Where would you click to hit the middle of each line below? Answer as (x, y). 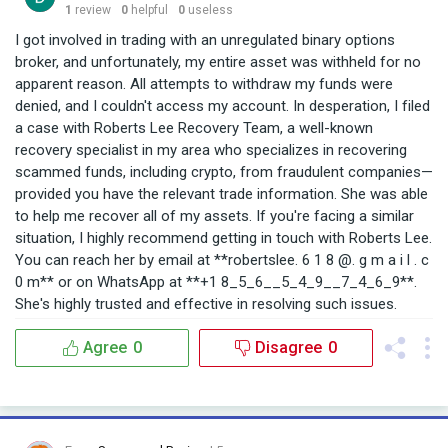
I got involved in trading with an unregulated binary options (205, 39)
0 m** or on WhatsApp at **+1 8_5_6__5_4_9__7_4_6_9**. (216, 281)
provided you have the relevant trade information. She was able (221, 193)
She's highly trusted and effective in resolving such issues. (206, 303)
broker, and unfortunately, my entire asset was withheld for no (218, 61)
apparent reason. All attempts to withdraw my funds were (204, 83)
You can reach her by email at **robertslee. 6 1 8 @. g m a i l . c (222, 259)
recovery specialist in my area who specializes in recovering (211, 149)
